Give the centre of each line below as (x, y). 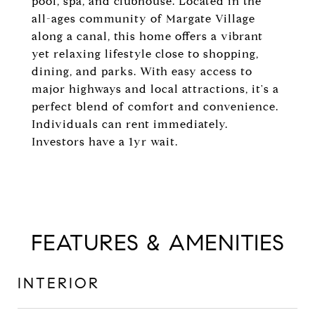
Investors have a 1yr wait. (105, 142)
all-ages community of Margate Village (143, 19)
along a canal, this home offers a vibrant (147, 36)
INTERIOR (59, 283)
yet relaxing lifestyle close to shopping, (145, 54)
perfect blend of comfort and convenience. (155, 107)
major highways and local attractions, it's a (155, 89)
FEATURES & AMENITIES (157, 243)
